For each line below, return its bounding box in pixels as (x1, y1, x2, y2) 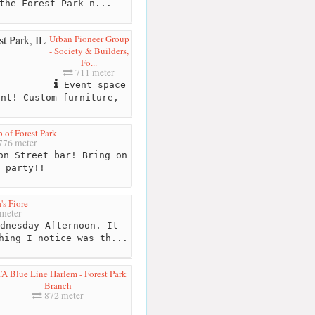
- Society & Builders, (49, 44, 129, 58)
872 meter (42, 289, 84, 302)
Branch (44, 279, 72, 292)
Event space (58, 79, 126, 91)
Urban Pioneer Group (49, 32, 129, 46)
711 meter (73, 66, 115, 79)
